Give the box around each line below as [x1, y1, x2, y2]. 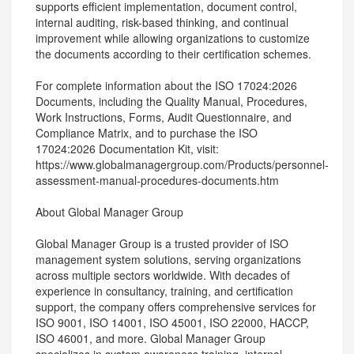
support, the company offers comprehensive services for [36, 299, 316, 314]
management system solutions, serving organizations [36, 251, 301, 267]
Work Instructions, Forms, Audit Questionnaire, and [36, 109, 292, 125]
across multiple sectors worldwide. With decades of [36, 267, 290, 283]
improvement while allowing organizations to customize [36, 30, 310, 46]
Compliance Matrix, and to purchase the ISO [36, 125, 258, 141]
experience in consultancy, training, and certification [36, 283, 293, 299]
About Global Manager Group [36, 204, 183, 220]
